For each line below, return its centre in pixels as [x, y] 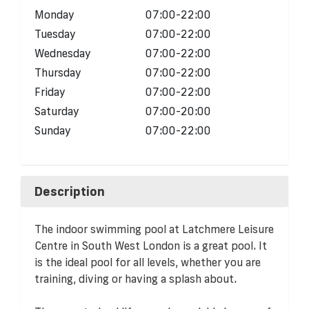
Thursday [58, 72]
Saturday [57, 111]
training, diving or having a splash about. [136, 278]
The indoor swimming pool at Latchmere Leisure [154, 229]
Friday [50, 91]
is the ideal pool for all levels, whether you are [148, 262]
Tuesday [55, 33]
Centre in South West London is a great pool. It [151, 245]
